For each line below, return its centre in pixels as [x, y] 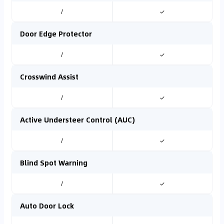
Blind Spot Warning [54, 162]
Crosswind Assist [49, 76]
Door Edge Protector [56, 33]
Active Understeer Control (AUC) [77, 119]
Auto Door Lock [47, 205]
